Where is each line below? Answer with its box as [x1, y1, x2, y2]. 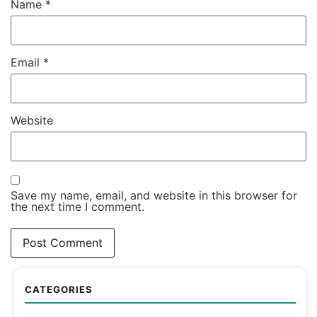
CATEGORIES [25, 283, 93, 295]
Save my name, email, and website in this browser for [11, 188, 297, 202]
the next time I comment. [11, 199, 144, 214]
